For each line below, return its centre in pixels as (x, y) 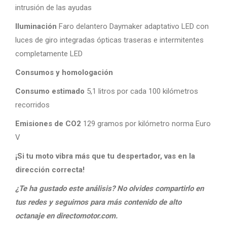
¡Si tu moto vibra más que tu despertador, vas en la (105, 156)
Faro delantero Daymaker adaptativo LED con (133, 26)
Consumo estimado (50, 91)
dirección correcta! (50, 170)
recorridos (32, 105)
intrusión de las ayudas (53, 8)
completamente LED (49, 54)
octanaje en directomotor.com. (66, 216)
